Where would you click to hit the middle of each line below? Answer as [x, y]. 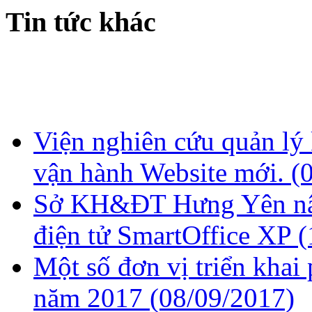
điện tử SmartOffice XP [166, 235]
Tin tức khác [81, 22]
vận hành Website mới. [162, 172]
